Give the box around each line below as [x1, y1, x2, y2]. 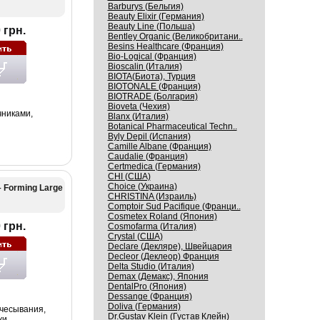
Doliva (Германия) [107, 301, 181, 311]
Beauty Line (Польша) [107, 21, 195, 31]
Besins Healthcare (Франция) [107, 41, 224, 51]
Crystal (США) [107, 231, 163, 241]
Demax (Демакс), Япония [107, 271, 209, 281]
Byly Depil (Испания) [107, 131, 191, 141]
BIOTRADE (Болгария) [107, 91, 198, 101]
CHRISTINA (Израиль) [107, 191, 196, 201]
